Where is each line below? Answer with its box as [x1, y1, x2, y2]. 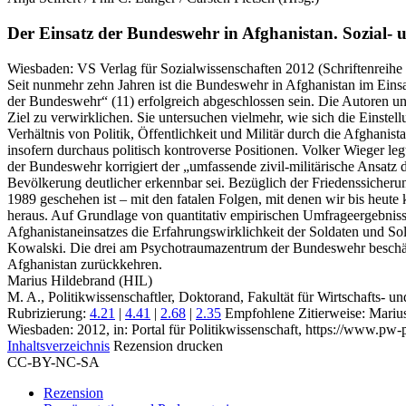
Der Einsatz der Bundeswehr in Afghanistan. [7, 24, 338, 43]
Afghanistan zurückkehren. [7, 256, 162, 272]
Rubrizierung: [7, 304, 90, 321]
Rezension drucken [113, 337, 223, 353]
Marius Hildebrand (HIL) [7, 272, 152, 288]
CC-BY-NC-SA [7, 353, 100, 370]
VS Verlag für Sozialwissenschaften [77, 60, 282, 76]
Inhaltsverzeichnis [7, 337, 110, 353]
